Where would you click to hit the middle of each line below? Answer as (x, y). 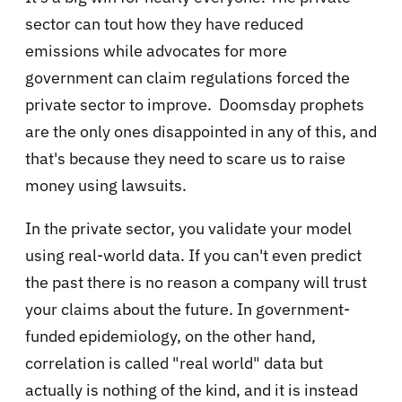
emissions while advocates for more (156, 51)
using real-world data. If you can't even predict (193, 256)
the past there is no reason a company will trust (196, 283)
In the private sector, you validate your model (188, 229)
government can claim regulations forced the (188, 78)
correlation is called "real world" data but (174, 363)
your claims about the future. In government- (188, 310)
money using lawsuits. (109, 186)
